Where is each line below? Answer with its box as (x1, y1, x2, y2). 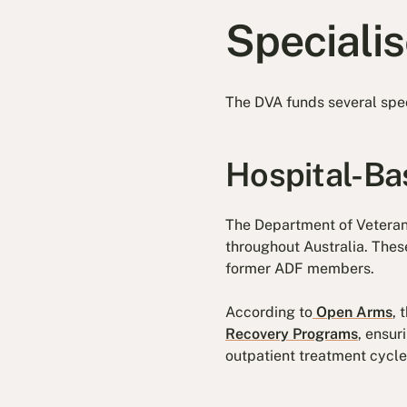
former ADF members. (225, 259, 374, 277)
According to (225, 303, 313, 321)
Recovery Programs (225, 324, 358, 342)
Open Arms (313, 303, 392, 321)
